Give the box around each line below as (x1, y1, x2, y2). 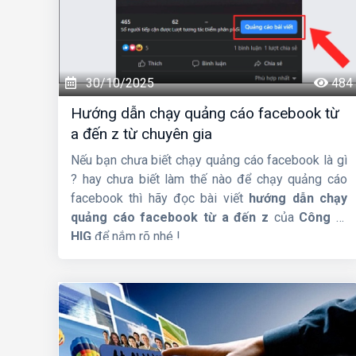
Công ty (299, 210, 347, 226)
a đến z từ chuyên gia (71, 125, 212, 144)
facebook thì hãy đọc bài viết (71, 191, 249, 207)
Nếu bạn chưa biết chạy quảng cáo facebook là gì (71, 153, 347, 168)
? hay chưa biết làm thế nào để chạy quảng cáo (71, 172, 347, 188)
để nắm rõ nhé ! (91, 229, 180, 245)
